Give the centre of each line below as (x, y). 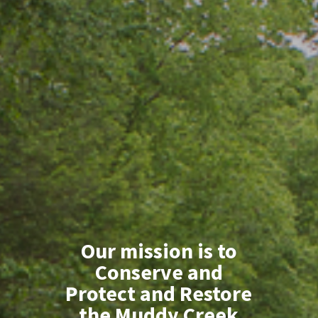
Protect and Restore (159, 293)
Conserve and (159, 272)
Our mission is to (159, 251)
